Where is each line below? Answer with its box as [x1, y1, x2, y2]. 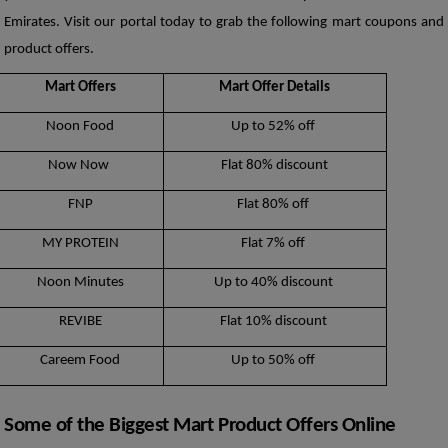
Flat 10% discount [219, 314, 330, 330]
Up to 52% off [231, 119, 319, 135]
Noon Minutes [36, 275, 124, 291]
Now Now [48, 158, 113, 174]
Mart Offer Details [219, 80, 331, 96]
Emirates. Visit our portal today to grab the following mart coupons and [4, 14, 444, 30]
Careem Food [40, 353, 121, 369]
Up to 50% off [231, 353, 319, 369]
